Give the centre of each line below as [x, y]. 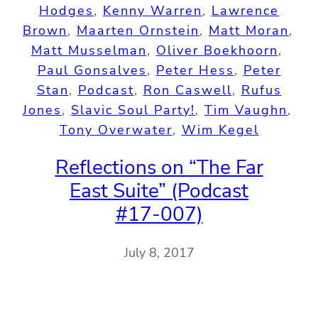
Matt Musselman [89, 50]
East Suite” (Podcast [159, 191]
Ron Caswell [187, 90]
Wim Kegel [220, 130]
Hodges [66, 10]
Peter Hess [195, 70]
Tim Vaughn [246, 110]
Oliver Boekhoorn [217, 50]
